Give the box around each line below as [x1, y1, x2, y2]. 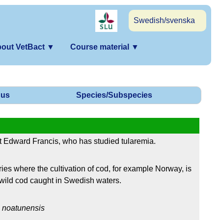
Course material [70, 43, 131, 51]
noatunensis [2, 204, 45, 213]
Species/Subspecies [76, 91, 152, 100]
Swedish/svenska [134, 16, 195, 25]
